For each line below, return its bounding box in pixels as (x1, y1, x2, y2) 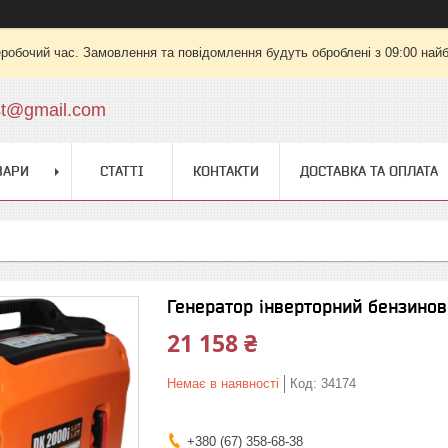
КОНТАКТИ (193, 163, 259, 179)
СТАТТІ (100, 163, 144, 179)
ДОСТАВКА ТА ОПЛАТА (300, 163, 438, 179)
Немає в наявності (167, 376, 279, 391)
